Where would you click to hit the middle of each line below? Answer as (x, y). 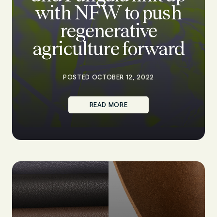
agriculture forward (108, 48)
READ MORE (108, 105)
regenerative (108, 31)
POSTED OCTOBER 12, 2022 (108, 77)
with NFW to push (108, 13)
